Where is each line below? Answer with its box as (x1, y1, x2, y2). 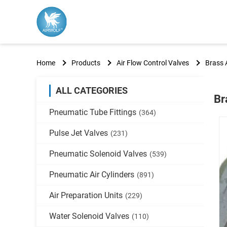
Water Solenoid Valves (49, 211, 129, 221)
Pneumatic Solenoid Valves (49, 149, 147, 159)
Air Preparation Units (49, 191, 123, 200)
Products (71, 59, 100, 67)
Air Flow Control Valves (117, 59, 189, 67)
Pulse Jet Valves (49, 128, 108, 138)
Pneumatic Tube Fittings (49, 107, 136, 117)
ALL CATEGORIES (56, 85, 128, 96)
